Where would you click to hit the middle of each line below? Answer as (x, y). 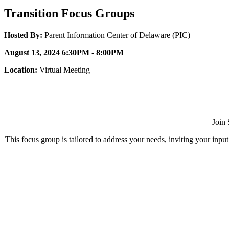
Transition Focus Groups (69, 13)
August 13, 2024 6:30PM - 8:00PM (64, 52)
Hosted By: (23, 35)
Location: (21, 70)
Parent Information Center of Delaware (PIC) (116, 35)
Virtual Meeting (64, 70)
